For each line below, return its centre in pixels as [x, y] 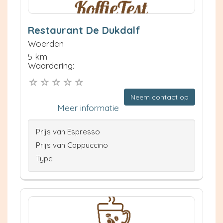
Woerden [46, 44]
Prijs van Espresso [68, 131]
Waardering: [51, 66]
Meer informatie [88, 108]
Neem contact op [160, 97]
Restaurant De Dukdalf [84, 30]
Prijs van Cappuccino [72, 145]
